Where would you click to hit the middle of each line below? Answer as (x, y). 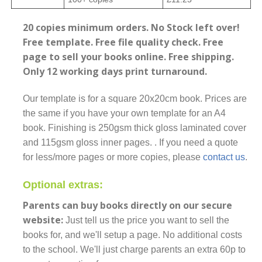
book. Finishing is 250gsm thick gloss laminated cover (135, 127)
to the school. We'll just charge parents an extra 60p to (134, 249)
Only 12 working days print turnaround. (115, 72)
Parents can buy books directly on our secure (127, 205)
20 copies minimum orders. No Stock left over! (131, 28)
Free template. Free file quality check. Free (123, 42)
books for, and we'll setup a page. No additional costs (132, 235)
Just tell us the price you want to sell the (147, 220)
